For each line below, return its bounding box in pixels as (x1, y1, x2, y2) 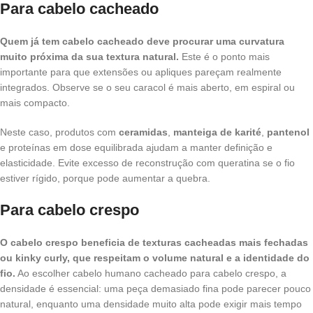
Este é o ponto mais (179, 51, 270, 63)
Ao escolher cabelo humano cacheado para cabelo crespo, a (15, 268, 286, 279)
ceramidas (119, 126, 168, 138)
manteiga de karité (173, 126, 261, 138)
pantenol (267, 126, 310, 138)
